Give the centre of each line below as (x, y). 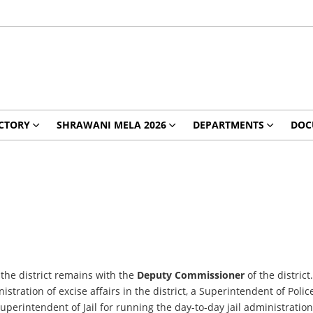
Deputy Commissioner (191, 275)
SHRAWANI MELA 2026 (111, 125)
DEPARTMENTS (228, 125)
